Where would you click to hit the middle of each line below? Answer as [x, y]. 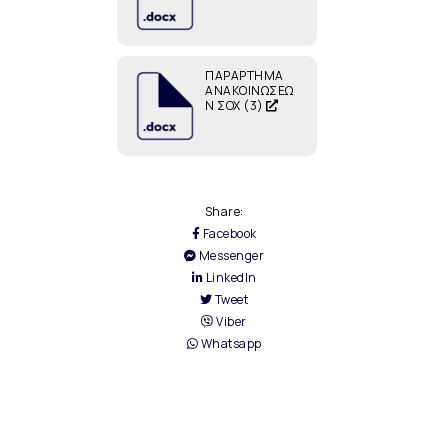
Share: [224, 212]
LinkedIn [230, 278]
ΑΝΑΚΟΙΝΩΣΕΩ [249, 91]
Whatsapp [230, 344]
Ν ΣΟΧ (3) [236, 106]
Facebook [228, 234]
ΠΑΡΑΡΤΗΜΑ [244, 76]
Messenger [230, 256]
